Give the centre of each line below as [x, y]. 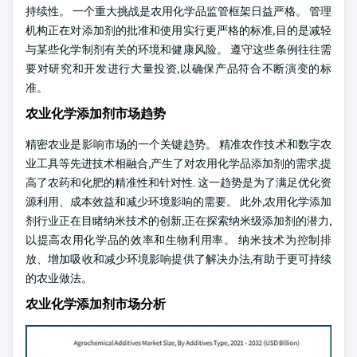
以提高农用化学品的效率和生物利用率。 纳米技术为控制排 [178, 240]
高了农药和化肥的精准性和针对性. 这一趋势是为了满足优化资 [178, 182]
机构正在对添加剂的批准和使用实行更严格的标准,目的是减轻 [178, 30]
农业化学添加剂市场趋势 [96, 114]
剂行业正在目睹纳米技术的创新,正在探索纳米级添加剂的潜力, [178, 221]
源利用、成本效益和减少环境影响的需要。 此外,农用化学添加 [178, 202]
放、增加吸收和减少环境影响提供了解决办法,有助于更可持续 [178, 259]
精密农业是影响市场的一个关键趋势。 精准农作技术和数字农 [178, 144]
